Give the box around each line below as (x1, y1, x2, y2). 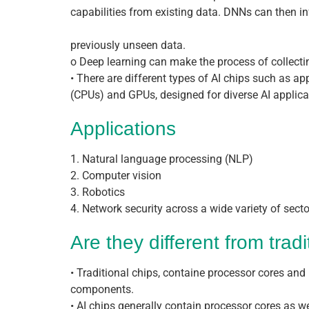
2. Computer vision (70, 169, 161, 183)
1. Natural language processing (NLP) (70, 152, 253, 166)
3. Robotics (70, 186, 125, 199)
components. (70, 283, 134, 297)
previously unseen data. (70, 39, 186, 52)
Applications (70, 118, 176, 140)
